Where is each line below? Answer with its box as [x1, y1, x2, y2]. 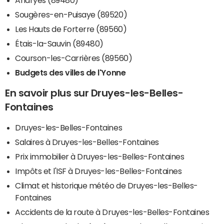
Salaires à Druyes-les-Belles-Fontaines [15, 137, 159, 146]
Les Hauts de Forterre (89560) [15, 24, 127, 33]
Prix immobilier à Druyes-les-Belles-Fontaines [15, 152, 184, 160]
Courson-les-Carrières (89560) [15, 53, 132, 62]
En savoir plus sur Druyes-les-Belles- [5, 87, 183, 98]
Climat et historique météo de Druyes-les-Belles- [15, 181, 198, 189]
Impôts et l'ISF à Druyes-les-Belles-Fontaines [15, 166, 182, 175]
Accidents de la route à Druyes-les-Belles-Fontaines [15, 207, 209, 216]
